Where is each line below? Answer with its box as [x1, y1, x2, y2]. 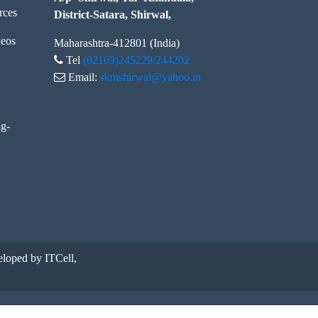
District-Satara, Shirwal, [54, 9, 171, 21]
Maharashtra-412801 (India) [54, 37, 180, 49]
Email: [65, 71, 100, 82]
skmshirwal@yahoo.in [100, 71, 201, 83]
